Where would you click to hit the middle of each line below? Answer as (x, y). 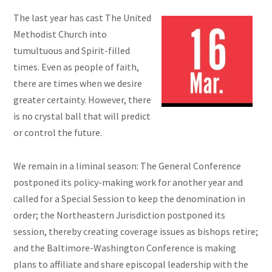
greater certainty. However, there (83, 100)
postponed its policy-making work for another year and (128, 182)
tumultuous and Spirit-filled (72, 51)
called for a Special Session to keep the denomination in (130, 199)
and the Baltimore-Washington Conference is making (125, 248)
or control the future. (59, 133)
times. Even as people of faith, (76, 67)
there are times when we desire (78, 83)
